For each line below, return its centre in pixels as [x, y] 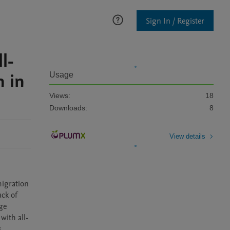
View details [187, 136]
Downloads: [68, 108]
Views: [60, 95]
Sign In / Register [175, 21]
